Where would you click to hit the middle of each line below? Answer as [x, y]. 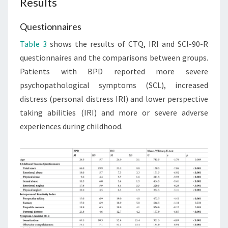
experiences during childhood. [71, 126]
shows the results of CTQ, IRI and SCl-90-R [127, 44]
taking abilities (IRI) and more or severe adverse [114, 112]
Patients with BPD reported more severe [114, 71]
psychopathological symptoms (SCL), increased [114, 85]
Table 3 [33, 44]
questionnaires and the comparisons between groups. [114, 57]
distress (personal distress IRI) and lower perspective [114, 98]
